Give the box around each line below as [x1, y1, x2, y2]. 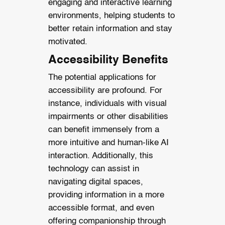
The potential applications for [48, 73, 156, 82]
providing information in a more [48, 190, 164, 199]
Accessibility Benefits [48, 54, 168, 66]
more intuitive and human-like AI [48, 138, 169, 147]
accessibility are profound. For [48, 86, 162, 95]
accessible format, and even [48, 203, 154, 212]
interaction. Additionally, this [48, 151, 153, 160]
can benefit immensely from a [48, 125, 159, 134]
